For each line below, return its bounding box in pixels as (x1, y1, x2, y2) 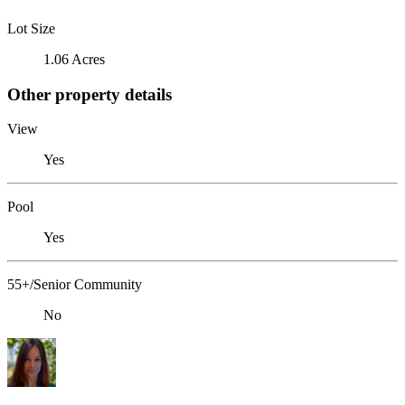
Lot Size (7, 20, 55, 36)
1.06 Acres (43, 51, 105, 67)
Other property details (7, 84, 172, 104)
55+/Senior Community (7, 277, 142, 293)
